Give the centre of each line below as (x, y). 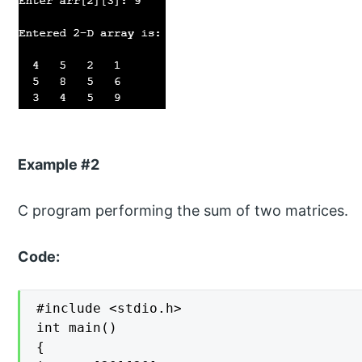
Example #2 (59, 164)
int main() (77, 328)
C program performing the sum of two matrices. (183, 210)
